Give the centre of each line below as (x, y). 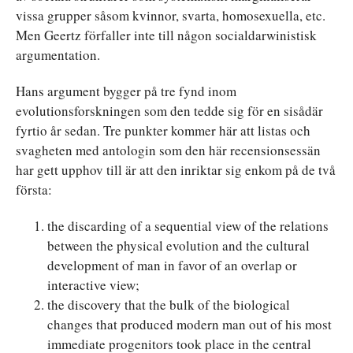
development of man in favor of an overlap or (172, 265)
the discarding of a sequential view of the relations (188, 225)
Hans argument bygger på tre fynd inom (126, 91)
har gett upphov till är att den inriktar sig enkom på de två (176, 169)
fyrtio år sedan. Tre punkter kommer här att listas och (163, 130)
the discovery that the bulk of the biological (169, 304)
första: (34, 189)
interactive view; (93, 284)
